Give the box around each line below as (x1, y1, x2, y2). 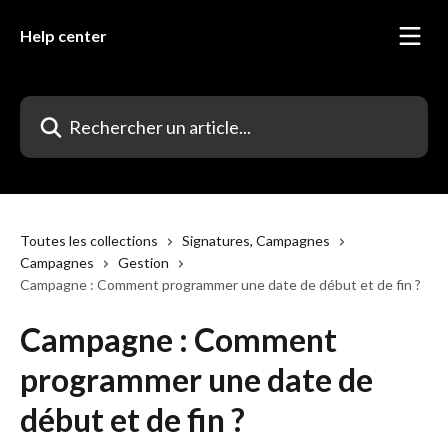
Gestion (118, 254, 169, 271)
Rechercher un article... (19, 98, 172, 117)
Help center (20, 26, 107, 45)
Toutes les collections (20, 232, 158, 249)
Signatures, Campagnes (182, 232, 330, 249)
